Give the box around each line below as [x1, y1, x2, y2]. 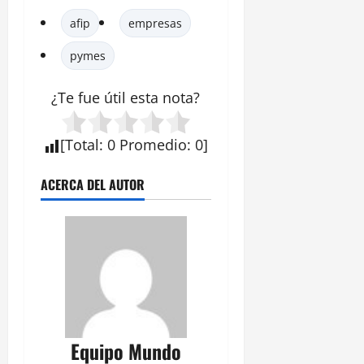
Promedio [119, 135, 187, 155]
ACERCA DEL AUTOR [41, 175, 145, 195]
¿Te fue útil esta [51, 88, 163, 108]
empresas [128, 15, 182, 32]
